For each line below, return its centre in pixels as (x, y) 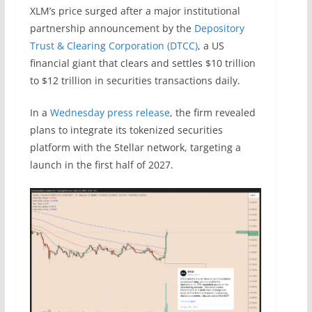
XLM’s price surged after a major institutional (135, 10)
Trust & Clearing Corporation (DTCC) (114, 45)
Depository (219, 28)
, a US (211, 45)
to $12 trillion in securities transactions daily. (135, 80)
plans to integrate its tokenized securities (126, 130)
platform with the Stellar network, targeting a (135, 147)
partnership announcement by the (112, 28)
